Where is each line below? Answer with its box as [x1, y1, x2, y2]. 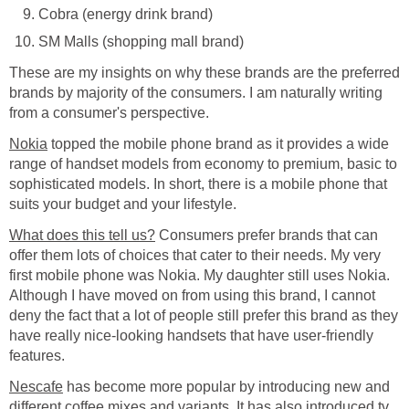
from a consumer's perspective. [9, 104, 209, 121]
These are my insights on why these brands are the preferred [9, 64, 400, 80]
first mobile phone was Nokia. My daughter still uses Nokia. [9, 267, 390, 283]
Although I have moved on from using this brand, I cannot [9, 287, 375, 303]
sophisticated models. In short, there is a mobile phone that [9, 175, 387, 192]
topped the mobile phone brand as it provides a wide [47, 135, 389, 152]
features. [9, 347, 65, 363]
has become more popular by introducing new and [63, 378, 390, 394]
